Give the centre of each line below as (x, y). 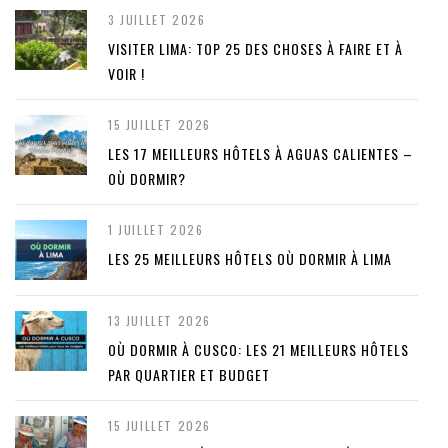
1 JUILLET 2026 (156, 230)
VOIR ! (126, 74)
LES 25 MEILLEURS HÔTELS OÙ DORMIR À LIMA (250, 259)
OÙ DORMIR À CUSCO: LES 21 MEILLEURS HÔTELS (258, 350)
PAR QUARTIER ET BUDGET (189, 375)
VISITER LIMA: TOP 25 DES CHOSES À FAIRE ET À (255, 49)
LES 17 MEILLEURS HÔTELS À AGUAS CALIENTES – (260, 154)
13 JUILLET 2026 (159, 321)
